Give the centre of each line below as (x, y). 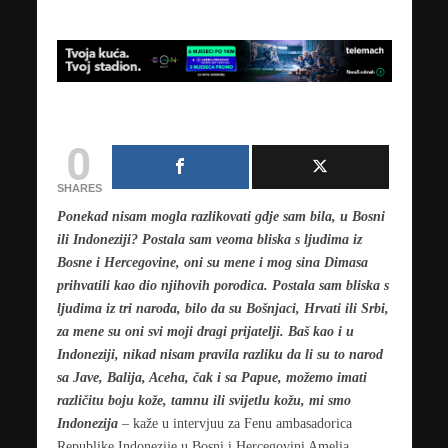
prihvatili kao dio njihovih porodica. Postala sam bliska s (222, 284)
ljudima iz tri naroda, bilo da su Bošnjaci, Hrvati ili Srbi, (222, 307)
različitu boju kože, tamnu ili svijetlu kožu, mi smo (203, 399)
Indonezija (87, 422)
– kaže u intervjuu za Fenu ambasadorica (234, 422)
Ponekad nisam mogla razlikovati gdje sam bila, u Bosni (220, 215)
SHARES (79, 187)
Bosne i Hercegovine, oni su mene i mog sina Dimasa (212, 261)
